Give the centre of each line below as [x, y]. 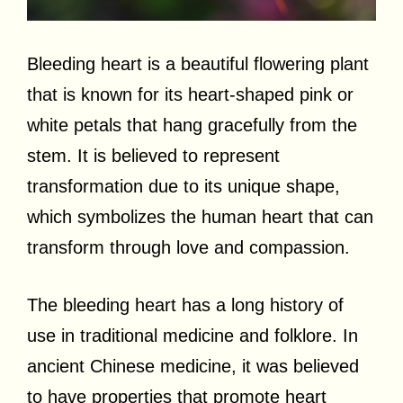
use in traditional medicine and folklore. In [193, 335]
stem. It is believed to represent [153, 155]
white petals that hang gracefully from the [192, 125]
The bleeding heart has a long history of [185, 304]
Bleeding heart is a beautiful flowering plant [198, 63]
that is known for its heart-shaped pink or [190, 94]
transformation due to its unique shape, [184, 186]
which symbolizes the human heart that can [200, 216]
